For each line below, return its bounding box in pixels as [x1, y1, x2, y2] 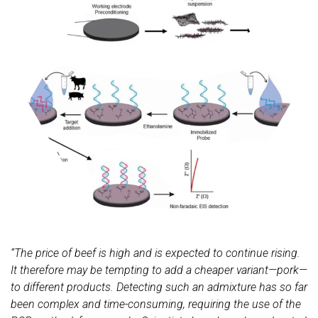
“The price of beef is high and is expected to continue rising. [11, 246, 300, 260]
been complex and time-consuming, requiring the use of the [11, 297, 301, 311]
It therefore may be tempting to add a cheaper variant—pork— [11, 263, 307, 277]
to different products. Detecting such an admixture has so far [11, 280, 307, 294]
